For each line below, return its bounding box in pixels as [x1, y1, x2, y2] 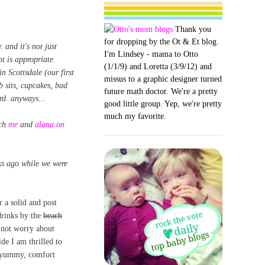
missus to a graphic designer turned [104, 74, 222, 83]
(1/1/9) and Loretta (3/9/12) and [104, 62, 212, 71]
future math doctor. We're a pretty [104, 86, 218, 96]
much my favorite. [104, 111, 166, 121]
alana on [35, 119, 64, 129]
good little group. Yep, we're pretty [104, 99, 222, 108]
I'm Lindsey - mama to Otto [104, 49, 198, 59]
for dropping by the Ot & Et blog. [104, 37, 219, 46]
